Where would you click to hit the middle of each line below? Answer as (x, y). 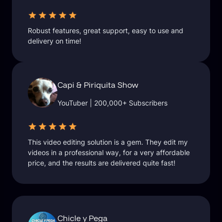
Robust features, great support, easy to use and (106, 31)
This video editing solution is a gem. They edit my (108, 142)
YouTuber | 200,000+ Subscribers (112, 103)
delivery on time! (55, 41)
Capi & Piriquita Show (98, 84)
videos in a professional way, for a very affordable (109, 152)
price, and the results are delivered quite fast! (102, 163)
